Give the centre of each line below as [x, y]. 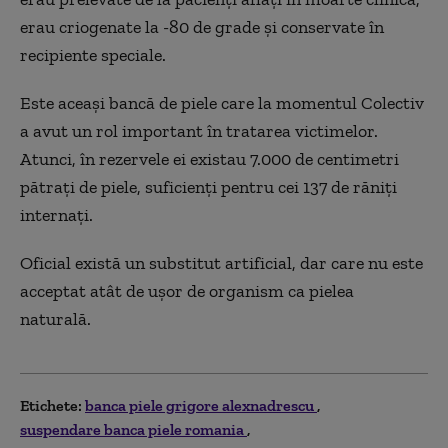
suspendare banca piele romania [133, 430]
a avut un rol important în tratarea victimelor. [199, 131]
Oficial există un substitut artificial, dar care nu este [221, 263]
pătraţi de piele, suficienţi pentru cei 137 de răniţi [208, 187]
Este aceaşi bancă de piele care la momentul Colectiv [222, 103]
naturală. [55, 319]
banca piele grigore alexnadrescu [201, 406]
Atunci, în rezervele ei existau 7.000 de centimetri [209, 159]
